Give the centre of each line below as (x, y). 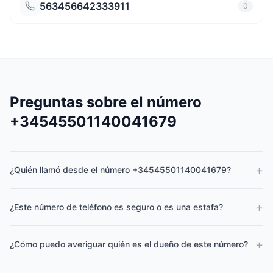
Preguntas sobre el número (106, 102)
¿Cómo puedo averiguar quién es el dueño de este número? (129, 244)
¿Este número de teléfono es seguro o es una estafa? (116, 207)
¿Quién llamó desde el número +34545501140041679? (120, 170)
